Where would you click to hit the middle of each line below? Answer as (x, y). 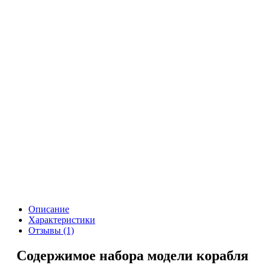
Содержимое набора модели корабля (132, 255)
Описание (49, 209)
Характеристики (62, 219)
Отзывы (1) (51, 230)
